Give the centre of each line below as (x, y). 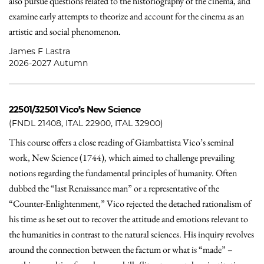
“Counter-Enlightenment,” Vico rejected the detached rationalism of (130, 204)
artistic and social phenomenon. (65, 32)
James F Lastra (39, 51)
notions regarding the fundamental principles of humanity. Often (123, 173)
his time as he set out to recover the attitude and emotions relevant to (128, 219)
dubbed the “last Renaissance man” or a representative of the (114, 188)
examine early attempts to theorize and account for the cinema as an (126, 16)
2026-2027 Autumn (48, 63)
